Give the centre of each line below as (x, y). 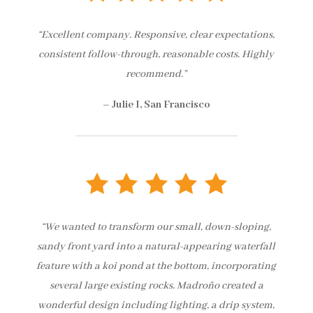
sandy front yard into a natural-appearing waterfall (156, 246)
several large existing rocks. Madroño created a (156, 285)
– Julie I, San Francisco (156, 104)
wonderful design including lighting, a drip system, (156, 305)
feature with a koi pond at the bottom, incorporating (156, 266)
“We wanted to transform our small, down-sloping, (156, 227)
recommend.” (156, 74)
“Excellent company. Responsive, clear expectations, (156, 35)
